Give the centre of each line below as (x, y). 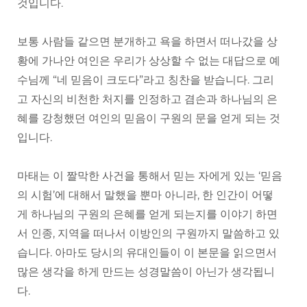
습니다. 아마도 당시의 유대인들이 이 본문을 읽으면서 (147, 253)
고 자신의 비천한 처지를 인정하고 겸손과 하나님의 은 (147, 99)
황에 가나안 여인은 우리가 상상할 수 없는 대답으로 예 (149, 61)
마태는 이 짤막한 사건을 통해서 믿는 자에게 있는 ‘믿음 (150, 176)
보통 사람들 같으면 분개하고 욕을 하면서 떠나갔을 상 (147, 42)
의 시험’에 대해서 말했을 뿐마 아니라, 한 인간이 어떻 (145, 195)
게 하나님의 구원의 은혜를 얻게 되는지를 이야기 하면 (147, 214)
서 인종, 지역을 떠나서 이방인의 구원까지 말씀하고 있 (148, 234)
